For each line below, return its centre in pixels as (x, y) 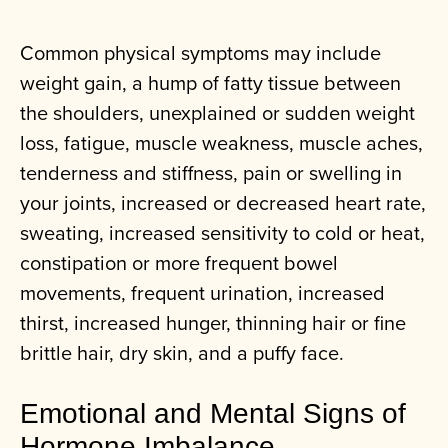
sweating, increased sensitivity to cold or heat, (222, 233)
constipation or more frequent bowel (179, 263)
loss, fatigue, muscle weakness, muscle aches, (221, 143)
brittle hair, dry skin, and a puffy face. (182, 353)
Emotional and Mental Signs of (213, 414)
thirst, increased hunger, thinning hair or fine (213, 323)
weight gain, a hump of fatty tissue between (210, 83)
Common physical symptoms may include (200, 53)
